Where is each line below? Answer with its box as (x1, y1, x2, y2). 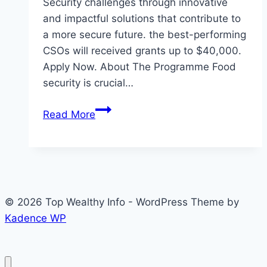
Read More (43, 108, 95, 121)
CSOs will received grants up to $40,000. (43, 45, 241, 57)
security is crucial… (43, 77, 133, 89)
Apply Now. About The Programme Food (43, 61, 236, 73)
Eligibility (95, 103, 136, 115)
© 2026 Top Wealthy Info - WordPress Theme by (5, 196, 239, 209)
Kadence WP (5, 212, 66, 225)
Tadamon (95, 231, 140, 244)
